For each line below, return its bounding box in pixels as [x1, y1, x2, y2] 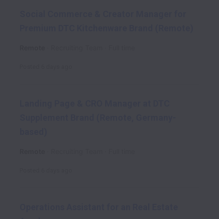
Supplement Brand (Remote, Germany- [20, 112, 176, 123]
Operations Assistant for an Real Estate [20, 202, 178, 213]
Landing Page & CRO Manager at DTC [20, 98, 170, 109]
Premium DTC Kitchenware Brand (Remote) [20, 22, 194, 33]
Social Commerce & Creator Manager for [20, 9, 186, 20]
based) [20, 126, 47, 137]
